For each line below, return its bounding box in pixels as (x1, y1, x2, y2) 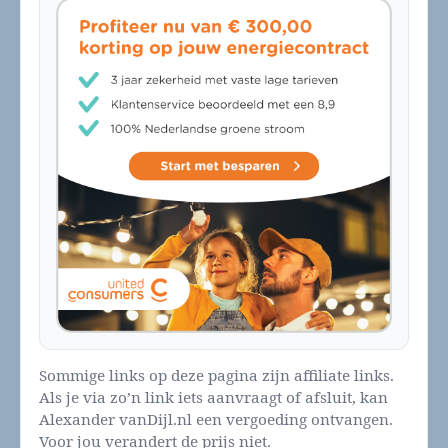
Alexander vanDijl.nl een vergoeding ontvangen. (39, 411, 393, 430)
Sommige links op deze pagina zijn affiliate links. (39, 367, 394, 386)
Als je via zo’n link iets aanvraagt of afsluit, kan (39, 389, 388, 408)
